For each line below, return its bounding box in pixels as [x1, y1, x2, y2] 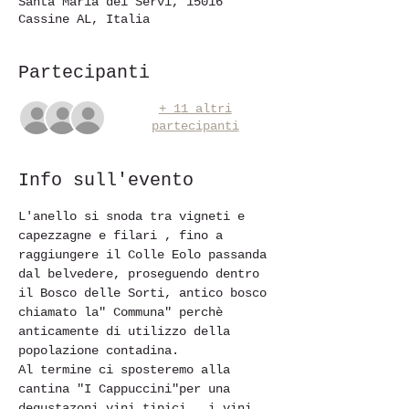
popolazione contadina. [18, 343, 179, 358]
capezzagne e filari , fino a [18, 228, 230, 243]
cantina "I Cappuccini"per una [18, 382, 237, 396]
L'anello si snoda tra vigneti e [18, 209, 252, 224]
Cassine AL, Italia [18, 12, 150, 26]
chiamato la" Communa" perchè [18, 305, 230, 320]
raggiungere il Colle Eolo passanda [18, 247, 274, 262]
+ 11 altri [158, 101, 232, 116]
